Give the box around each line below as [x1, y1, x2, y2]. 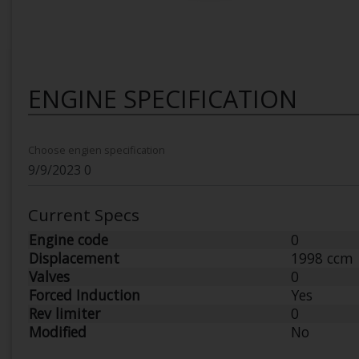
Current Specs [28, 204, 139, 226]
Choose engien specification [28, 143, 165, 157]
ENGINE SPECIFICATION [28, 83, 297, 115]
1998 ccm [291, 248, 353, 268]
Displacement [29, 248, 119, 268]
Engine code [29, 230, 108, 249]
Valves [29, 267, 70, 286]
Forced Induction [29, 285, 140, 305]
